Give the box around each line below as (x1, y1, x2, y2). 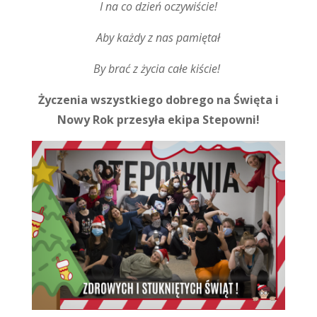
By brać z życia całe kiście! (93, 61, 224, 76)
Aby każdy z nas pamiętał (96, 30, 221, 45)
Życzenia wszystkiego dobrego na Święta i (38, 92, 279, 108)
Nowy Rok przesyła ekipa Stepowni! (57, 112, 260, 127)
